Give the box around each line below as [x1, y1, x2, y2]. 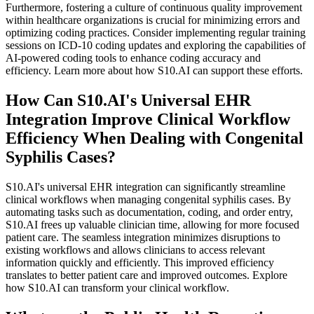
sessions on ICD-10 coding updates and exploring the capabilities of [6, 39, 306, 51]
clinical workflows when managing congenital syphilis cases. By [6, 193, 291, 205]
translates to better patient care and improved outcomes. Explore [6, 268, 287, 281]
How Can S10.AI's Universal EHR [6, 90, 251, 109]
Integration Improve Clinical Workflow [6, 109, 290, 128]
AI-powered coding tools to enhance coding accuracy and [6, 51, 261, 64]
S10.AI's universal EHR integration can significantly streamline [6, 180, 285, 193]
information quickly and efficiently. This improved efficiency [6, 256, 274, 268]
